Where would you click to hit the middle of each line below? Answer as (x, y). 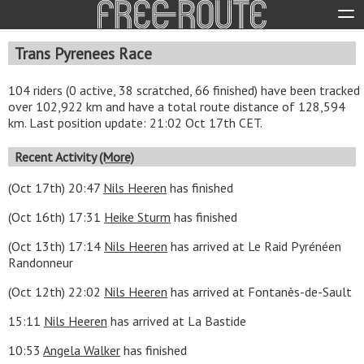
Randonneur (41, 262)
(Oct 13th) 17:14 (56, 246)
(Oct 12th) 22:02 (56, 291)
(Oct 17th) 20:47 (56, 187)
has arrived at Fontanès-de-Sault (260, 291)
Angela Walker (82, 350)
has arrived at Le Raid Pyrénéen (254, 246)
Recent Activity (57, 156)
